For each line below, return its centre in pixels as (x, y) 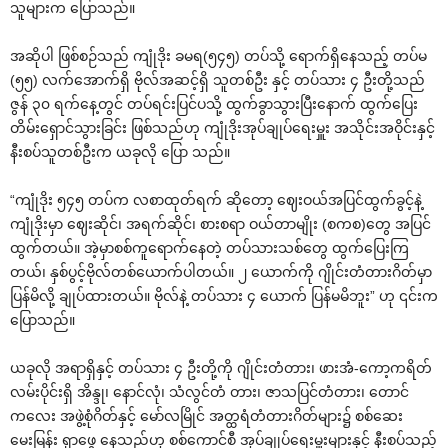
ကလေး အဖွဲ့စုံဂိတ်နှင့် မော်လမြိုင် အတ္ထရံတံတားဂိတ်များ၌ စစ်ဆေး (206, 415)
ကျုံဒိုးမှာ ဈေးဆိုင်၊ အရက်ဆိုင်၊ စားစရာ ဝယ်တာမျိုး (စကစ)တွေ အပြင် (220, 223)
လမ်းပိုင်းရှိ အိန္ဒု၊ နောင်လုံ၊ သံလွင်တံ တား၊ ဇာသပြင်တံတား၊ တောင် (209, 391)
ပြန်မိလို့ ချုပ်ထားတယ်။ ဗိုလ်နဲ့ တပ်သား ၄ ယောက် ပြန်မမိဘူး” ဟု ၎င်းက (224, 295)
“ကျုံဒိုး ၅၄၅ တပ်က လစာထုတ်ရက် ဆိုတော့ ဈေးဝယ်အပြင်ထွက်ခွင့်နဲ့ (216, 199)
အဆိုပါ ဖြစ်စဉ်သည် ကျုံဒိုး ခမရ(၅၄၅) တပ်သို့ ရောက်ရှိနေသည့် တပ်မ (218, 55)
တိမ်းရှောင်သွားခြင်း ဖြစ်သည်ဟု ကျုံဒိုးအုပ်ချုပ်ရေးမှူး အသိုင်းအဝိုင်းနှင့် (222, 127)
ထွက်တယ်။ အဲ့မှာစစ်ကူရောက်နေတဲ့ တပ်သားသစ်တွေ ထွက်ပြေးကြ (209, 247)
